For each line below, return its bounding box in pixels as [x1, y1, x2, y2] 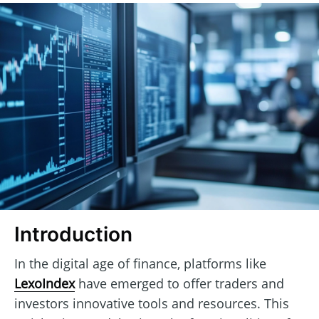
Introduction [14, 222, 132, 247]
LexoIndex [14, 274, 75, 292]
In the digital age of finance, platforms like [14, 254, 266, 272]
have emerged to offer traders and [75, 274, 284, 292]
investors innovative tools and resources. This [14, 294, 289, 312]
